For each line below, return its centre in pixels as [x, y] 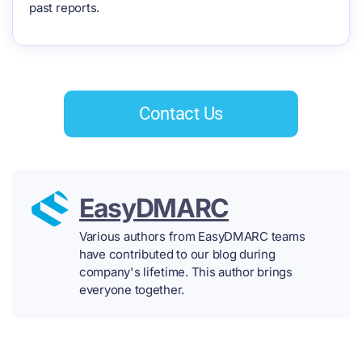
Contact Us [181, 113]
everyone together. [132, 289]
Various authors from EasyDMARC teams [192, 236]
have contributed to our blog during [177, 254]
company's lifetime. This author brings [186, 271]
